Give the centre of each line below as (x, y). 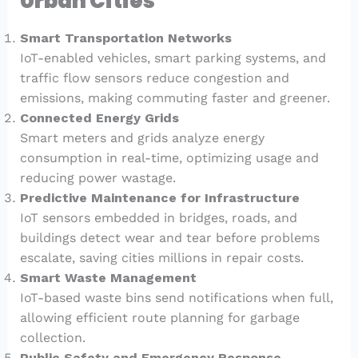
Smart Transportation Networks (125, 38)
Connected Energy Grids (99, 118)
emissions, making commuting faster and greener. (175, 98)
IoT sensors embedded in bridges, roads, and (158, 218)
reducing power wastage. (97, 178)
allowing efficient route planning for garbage (159, 318)
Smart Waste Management (108, 278)
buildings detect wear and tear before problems (169, 238)
